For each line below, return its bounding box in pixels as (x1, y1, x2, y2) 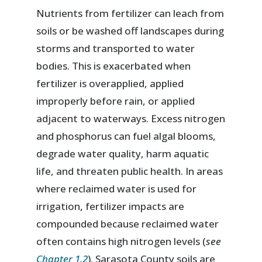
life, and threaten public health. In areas (36, 164, 223, 178)
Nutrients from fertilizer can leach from (36, 6, 225, 20)
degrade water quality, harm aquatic (36, 147, 209, 161)
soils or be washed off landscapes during (36, 24, 225, 38)
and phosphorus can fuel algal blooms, (36, 129, 216, 143)
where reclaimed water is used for (36, 182, 197, 196)
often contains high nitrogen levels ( (36, 235, 206, 249)
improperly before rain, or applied (36, 94, 195, 108)
